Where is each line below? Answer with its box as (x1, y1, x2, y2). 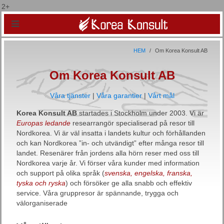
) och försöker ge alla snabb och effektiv (65, 179, 192, 187)
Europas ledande (16, 119, 70, 127)
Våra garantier (96, 91, 144, 99)
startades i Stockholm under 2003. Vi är (77, 109, 204, 117)
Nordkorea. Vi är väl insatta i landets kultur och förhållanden (16, 129, 205, 137)
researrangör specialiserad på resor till (70, 119, 194, 127)
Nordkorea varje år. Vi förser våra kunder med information (16, 159, 199, 167)
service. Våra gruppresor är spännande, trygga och (16, 189, 178, 197)
